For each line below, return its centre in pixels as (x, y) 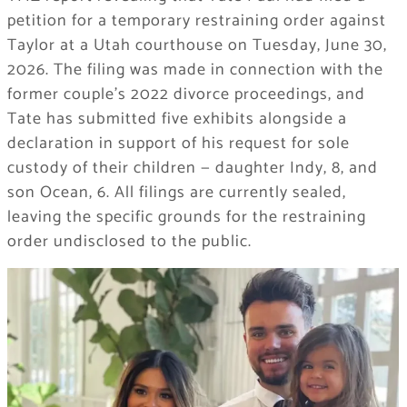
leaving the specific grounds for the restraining (186, 218)
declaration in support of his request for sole (178, 144)
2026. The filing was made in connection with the (195, 70)
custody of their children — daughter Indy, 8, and (192, 169)
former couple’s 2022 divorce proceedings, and (186, 95)
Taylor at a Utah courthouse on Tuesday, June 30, (197, 46)
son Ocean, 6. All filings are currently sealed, (176, 193)
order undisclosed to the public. (129, 242)
